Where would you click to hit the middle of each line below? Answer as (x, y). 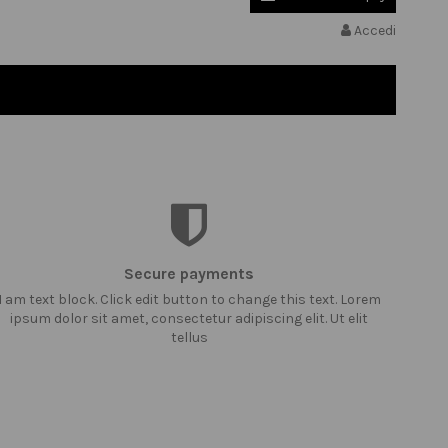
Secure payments (189, 274)
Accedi (375, 31)
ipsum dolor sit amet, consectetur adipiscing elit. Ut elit (189, 319)
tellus (189, 338)
